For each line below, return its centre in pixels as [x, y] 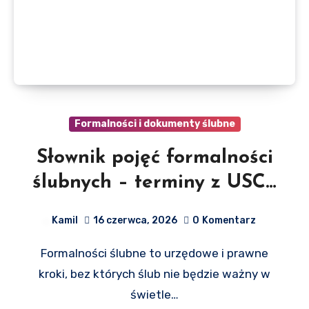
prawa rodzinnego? [154, 207]
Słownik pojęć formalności [154, 158]
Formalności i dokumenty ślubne [154, 123]
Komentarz [229, 220]
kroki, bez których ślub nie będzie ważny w [154, 273]
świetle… [154, 294]
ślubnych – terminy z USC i [154, 182]
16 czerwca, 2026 [135, 220]
